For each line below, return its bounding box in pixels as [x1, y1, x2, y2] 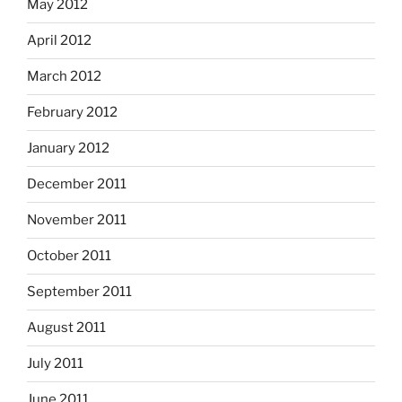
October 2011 [27, 248, 111, 265]
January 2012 [27, 140, 109, 157]
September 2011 [27, 284, 132, 301]
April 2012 [27, 32, 92, 49]
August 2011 [27, 319, 106, 336]
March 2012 [27, 68, 101, 85]
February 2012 [27, 104, 118, 121]
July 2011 [27, 355, 83, 372]
